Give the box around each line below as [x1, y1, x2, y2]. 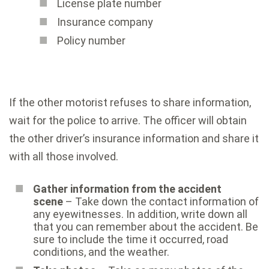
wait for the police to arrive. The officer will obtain [9, 113, 247, 127]
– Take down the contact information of [63, 195, 259, 208]
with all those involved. [9, 150, 118, 163]
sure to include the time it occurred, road [33, 232, 228, 246]
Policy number [57, 34, 125, 47]
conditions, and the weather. [33, 245, 169, 258]
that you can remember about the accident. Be [33, 220, 258, 233]
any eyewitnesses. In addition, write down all [33, 207, 247, 220]
